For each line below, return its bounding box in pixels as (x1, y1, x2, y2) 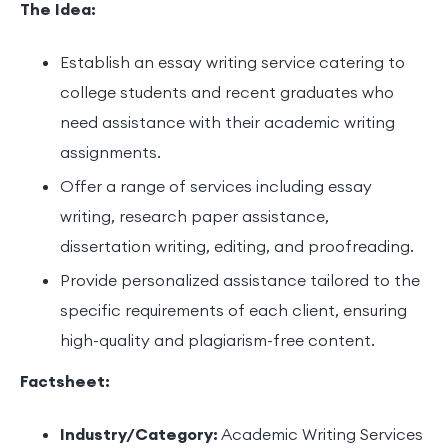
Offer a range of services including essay (60, 177, 372, 198)
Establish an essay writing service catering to (60, 53, 405, 74)
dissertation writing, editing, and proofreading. (60, 237, 414, 258)
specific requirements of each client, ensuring (60, 301, 407, 322)
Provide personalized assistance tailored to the (60, 271, 420, 292)
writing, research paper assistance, (60, 207, 329, 228)
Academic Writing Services (218, 425, 423, 446)
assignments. (60, 143, 161, 164)
